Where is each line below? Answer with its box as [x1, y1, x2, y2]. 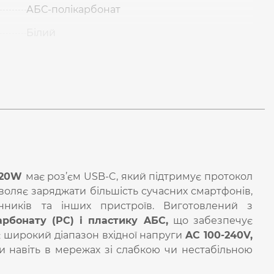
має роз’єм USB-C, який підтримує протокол [25, 171, 253, 182]
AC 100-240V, [185, 229, 253, 241]
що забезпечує [168, 215, 253, 226]
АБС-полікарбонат [26, 4, 120, 15]
